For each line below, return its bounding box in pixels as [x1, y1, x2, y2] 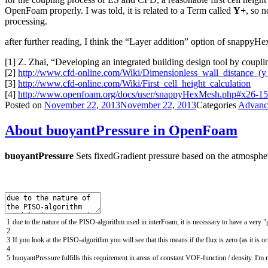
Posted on [5, 100, 44, 111]
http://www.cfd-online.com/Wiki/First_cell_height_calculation [18, 78, 251, 89]
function [203, 253, 226, 262]
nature [42, 217, 61, 226]
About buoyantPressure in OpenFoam [5, 123, 237, 139]
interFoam [148, 217, 177, 226]
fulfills [62, 253, 82, 262]
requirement [94, 253, 129, 262]
